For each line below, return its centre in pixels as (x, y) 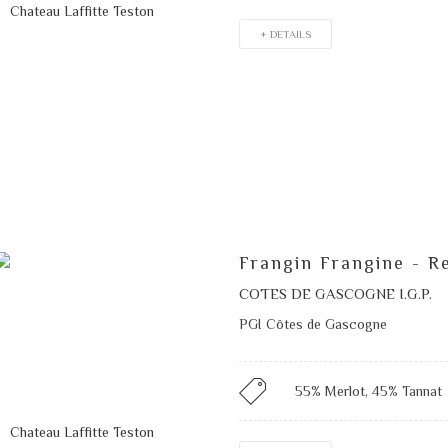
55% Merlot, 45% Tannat (368, 390)
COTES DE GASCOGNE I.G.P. (335, 293)
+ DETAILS (285, 33)
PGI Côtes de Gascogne (312, 323)
